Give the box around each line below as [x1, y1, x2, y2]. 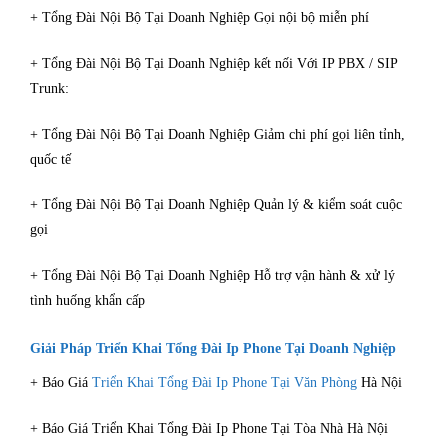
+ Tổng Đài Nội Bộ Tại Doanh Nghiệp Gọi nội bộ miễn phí [30, 10, 369, 26]
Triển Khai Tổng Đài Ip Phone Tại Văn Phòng [92, 375, 357, 390]
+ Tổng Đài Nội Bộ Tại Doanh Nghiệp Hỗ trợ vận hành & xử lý [30, 268, 395, 284]
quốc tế [30, 151, 71, 167]
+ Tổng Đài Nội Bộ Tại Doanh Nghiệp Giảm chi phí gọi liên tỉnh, [30, 126, 405, 142]
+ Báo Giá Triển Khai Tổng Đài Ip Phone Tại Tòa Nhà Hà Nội [30, 420, 388, 436]
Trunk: [30, 80, 69, 96]
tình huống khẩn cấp [30, 293, 145, 309]
